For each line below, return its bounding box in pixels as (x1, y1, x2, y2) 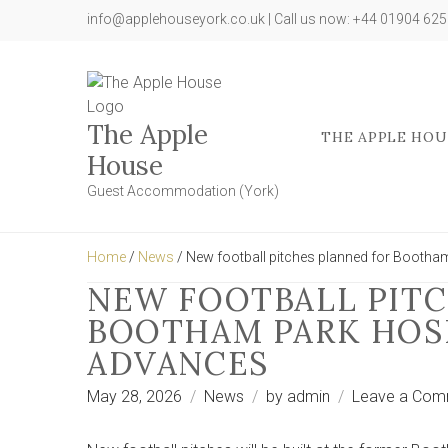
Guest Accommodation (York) (87, 183, 279, 199)
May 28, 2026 (87, 387, 182, 406)
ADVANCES (87, 343, 269, 384)
